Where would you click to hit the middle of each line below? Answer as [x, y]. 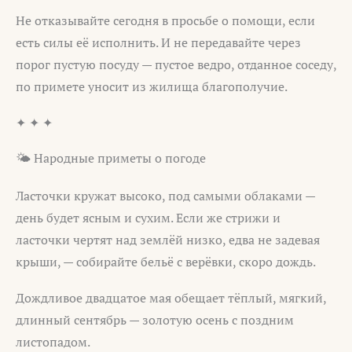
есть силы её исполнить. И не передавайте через [158, 43]
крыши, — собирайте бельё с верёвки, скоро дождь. [166, 262]
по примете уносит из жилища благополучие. [152, 87]
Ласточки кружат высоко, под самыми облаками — [165, 196]
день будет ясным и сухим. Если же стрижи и [148, 218]
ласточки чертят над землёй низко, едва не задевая [168, 240]
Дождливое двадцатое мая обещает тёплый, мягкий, [171, 298]
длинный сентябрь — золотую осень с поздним [155, 320]
